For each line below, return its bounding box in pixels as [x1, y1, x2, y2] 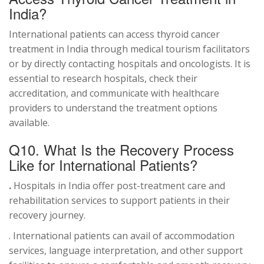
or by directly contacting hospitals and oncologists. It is [9, 57, 250, 71]
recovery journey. [9, 209, 85, 222]
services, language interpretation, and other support [9, 244, 243, 258]
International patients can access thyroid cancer [9, 28, 220, 41]
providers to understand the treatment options [9, 101, 217, 115]
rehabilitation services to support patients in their [9, 194, 230, 207]
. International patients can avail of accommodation [9, 229, 235, 243]
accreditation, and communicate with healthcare [9, 87, 219, 100]
